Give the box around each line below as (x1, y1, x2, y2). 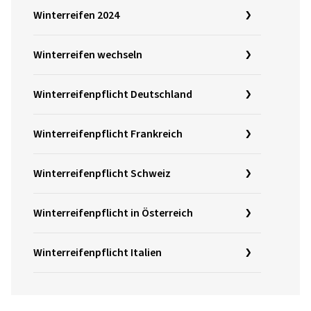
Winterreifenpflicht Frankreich (33, 126, 183, 142)
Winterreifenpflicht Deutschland (33, 86, 192, 102)
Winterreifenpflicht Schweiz (33, 165, 171, 181)
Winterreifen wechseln (33, 47, 142, 62)
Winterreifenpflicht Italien (33, 244, 162, 260)
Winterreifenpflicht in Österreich (33, 205, 193, 221)
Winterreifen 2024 (33, 7, 119, 23)
